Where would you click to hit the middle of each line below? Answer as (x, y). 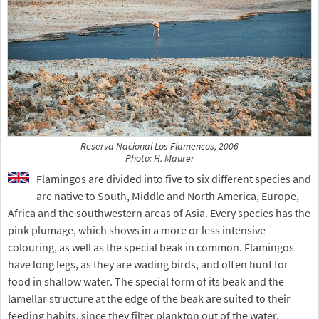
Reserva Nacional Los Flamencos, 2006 (159, 146)
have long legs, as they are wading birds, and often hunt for (148, 264)
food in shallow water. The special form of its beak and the (146, 281)
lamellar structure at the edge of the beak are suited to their (149, 298)
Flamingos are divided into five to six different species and (174, 178)
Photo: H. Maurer (159, 158)
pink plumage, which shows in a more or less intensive (137, 230)
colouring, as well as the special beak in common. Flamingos (151, 247)
